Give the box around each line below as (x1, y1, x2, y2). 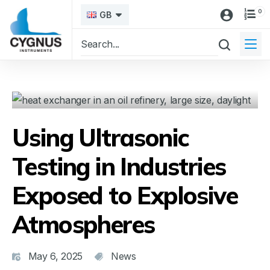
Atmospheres (12, 209, 155, 239)
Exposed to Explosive (12, 180, 237, 210)
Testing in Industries (12, 151, 226, 181)
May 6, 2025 (28, 250, 83, 262)
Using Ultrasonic (12, 122, 189, 152)
